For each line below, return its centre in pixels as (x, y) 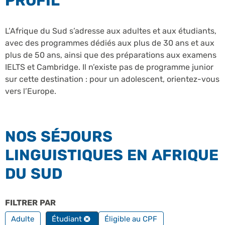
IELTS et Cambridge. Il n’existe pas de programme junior (109, 67)
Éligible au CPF (131, 219)
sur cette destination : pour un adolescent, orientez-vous (112, 79)
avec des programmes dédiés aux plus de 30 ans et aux (110, 43)
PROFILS (75, 203)
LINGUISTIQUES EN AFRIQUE (112, 155)
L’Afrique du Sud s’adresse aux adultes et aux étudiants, (111, 31)
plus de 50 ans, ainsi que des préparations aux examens (111, 55)
